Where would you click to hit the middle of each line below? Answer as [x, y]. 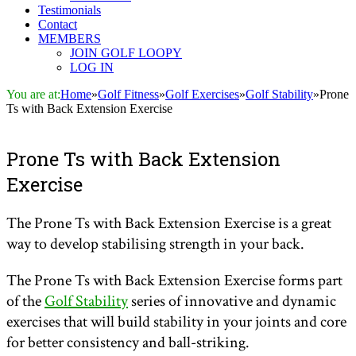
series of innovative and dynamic [232, 302]
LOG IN [92, 68]
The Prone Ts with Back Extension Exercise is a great [169, 224]
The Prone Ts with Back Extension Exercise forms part [174, 281]
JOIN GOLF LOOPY [126, 53]
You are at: [33, 95]
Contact [58, 25]
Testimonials [70, 10]
